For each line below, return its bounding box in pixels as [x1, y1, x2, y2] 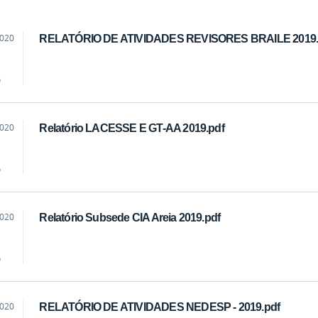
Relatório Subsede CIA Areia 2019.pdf [39, 210, 221, 224]
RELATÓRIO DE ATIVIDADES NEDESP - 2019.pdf [39, 300, 280, 313]
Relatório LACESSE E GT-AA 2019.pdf [39, 121, 224, 134]
